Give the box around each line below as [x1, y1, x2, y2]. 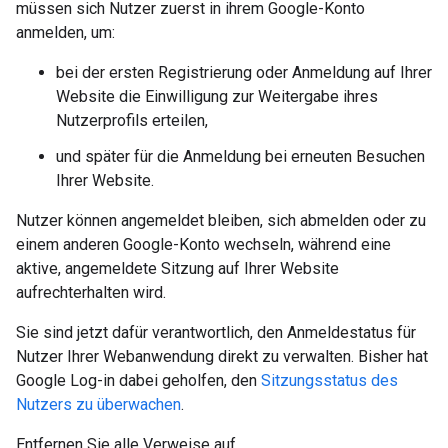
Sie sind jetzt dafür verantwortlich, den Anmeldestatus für [16, 323, 416, 342]
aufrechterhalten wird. [16, 283, 166, 302]
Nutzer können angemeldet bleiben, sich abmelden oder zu [16, 211, 426, 230]
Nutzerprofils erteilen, [56, 111, 208, 130]
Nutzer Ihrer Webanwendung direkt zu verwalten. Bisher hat [16, 347, 428, 366]
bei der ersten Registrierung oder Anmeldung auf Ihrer [56, 63, 432, 82]
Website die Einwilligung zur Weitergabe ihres [56, 87, 378, 106]
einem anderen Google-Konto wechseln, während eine [16, 235, 391, 254]
